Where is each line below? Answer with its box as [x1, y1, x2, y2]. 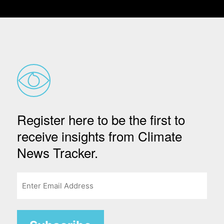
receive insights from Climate [17, 126, 182, 145]
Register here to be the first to [17, 110, 185, 129]
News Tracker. [17, 143, 98, 162]
